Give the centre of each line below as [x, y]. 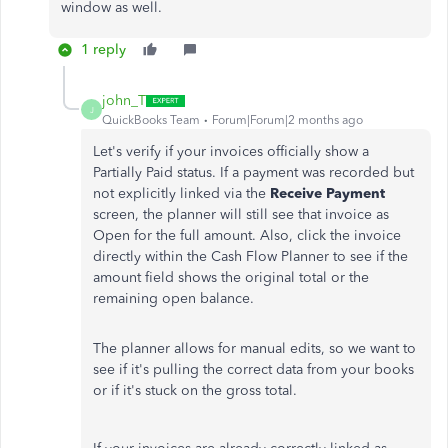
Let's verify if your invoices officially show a [231, 151]
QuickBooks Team [151, 120]
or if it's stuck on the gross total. [195, 390]
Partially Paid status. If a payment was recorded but [253, 172]
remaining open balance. [175, 298]
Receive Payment [327, 193]
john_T [124, 100]
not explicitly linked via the [181, 193]
